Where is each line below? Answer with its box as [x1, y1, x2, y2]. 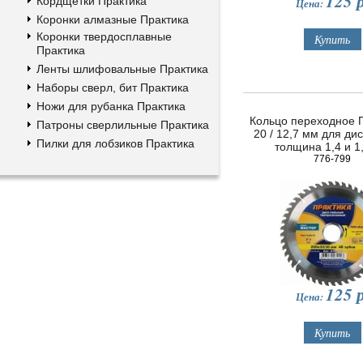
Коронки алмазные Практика [36, 13, 189, 26]
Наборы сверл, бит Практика [36, 81, 189, 94]
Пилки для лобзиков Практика [36, 137, 194, 150]
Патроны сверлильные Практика [36, 118, 209, 131]
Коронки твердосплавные [36, 30, 172, 43]
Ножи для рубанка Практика [36, 100, 186, 113]
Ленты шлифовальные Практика [36, 62, 208, 75]
